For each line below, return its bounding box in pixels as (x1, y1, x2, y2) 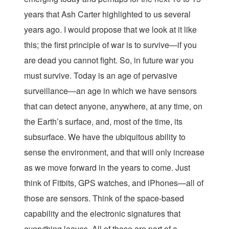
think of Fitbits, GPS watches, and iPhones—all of (24, 177, 203, 189)
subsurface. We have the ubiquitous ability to (24, 131, 186, 143)
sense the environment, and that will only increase (24, 146, 204, 158)
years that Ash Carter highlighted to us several (24, 8, 191, 20)
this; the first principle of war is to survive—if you (24, 39, 197, 51)
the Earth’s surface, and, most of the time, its (24, 116, 182, 127)
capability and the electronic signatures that (24, 208, 180, 219)
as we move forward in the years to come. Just (24, 162, 190, 173)
